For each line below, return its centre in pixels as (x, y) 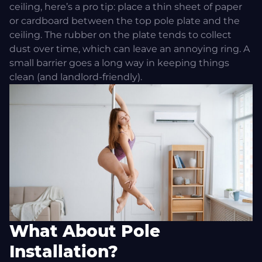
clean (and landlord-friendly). (76, 77)
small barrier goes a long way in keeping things (119, 63)
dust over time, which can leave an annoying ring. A (130, 49)
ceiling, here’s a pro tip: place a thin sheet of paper (126, 7)
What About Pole (85, 231)
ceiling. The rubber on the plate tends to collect (120, 35)
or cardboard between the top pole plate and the (125, 21)
